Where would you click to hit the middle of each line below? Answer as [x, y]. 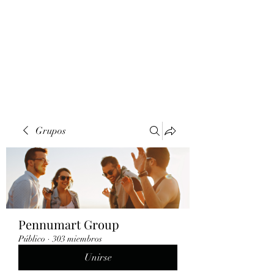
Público [32, 239]
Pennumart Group [69, 224]
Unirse [98, 257]
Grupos [51, 131]
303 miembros [77, 239]
